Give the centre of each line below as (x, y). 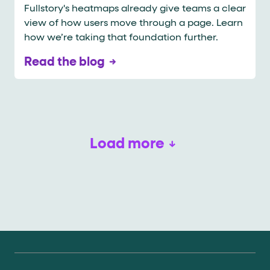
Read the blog (64, 62)
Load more (127, 144)
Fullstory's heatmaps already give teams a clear (135, 9)
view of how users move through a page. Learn (133, 23)
